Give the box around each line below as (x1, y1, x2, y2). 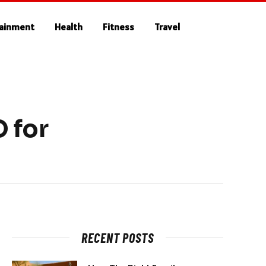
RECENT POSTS (81, 230, 154, 245)
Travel (154, 21, 180, 33)
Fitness (103, 21, 135, 33)
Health (55, 21, 83, 33)
